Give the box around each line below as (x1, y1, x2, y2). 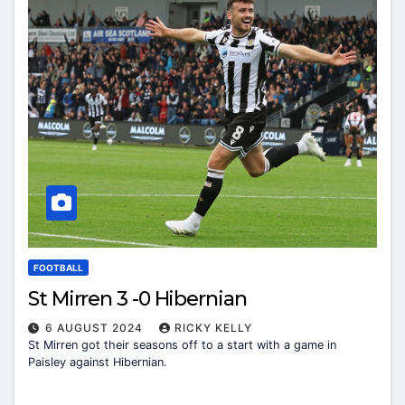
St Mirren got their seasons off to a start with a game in (28, 337, 336, 352)
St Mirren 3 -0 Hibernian (28, 286, 247, 311)
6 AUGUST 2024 (45, 320, 146, 334)
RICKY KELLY (174, 320, 252, 334)
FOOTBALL (33, 261, 83, 273)
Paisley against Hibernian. (28, 354, 167, 369)
